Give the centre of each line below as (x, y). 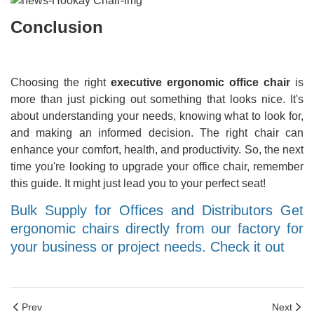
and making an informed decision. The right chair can (157, 133)
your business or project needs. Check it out (148, 247)
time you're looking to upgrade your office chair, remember (157, 167)
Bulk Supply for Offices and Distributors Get (157, 211)
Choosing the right (61, 83)
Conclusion (57, 27)
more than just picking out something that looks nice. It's (157, 100)
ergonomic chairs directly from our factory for (157, 229)
